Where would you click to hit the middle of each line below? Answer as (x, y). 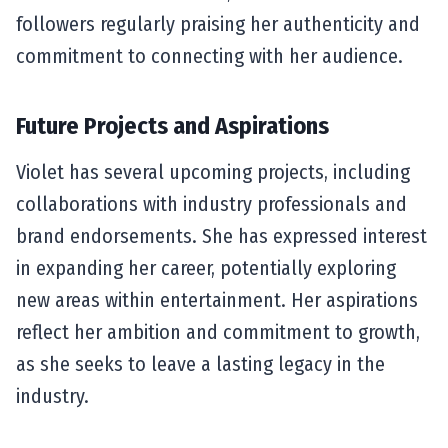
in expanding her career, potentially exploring (206, 267)
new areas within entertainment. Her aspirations (217, 299)
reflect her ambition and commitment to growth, (218, 331)
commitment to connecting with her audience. (209, 55)
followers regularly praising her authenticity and (218, 23)
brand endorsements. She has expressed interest (221, 235)
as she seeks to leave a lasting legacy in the (200, 363)
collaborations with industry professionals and (211, 203)
